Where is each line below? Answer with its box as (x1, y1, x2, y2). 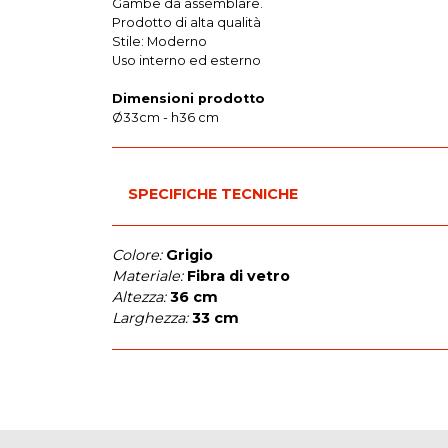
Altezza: (112, 288, 166, 307)
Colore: (112, 246, 162, 265)
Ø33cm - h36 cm (112, 110, 222, 126)
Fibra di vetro (187, 267, 290, 286)
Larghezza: (112, 309, 188, 328)
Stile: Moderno (112, 34, 207, 50)
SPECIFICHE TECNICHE (128, 185, 298, 204)
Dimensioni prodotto (112, 91, 265, 107)
